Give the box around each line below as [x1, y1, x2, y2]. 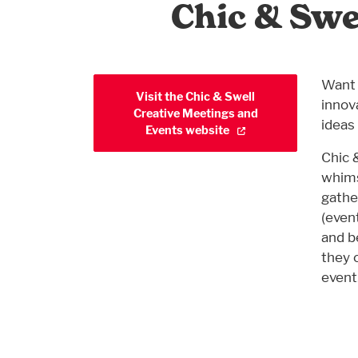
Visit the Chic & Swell [136, 89, 255, 104]
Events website [145, 123, 230, 137]
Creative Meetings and [133, 106, 258, 121]
